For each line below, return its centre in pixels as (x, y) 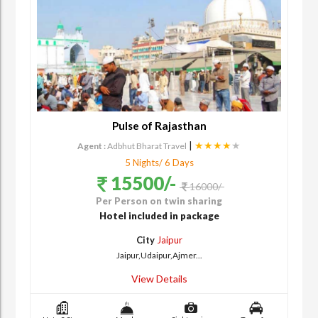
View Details (159, 279)
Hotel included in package (159, 216)
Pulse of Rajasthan (159, 126)
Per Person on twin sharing (159, 201)
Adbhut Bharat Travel (147, 146)
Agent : (92, 146)
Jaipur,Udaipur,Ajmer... (159, 256)
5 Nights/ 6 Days (159, 163)
